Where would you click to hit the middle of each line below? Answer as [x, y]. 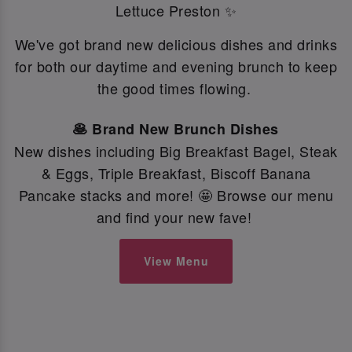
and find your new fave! [176, 216]
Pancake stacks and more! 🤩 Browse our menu [176, 194]
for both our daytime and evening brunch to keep [176, 66]
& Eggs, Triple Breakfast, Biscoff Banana [176, 172]
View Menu [176, 261]
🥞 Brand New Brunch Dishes [176, 128]
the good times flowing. [176, 88]
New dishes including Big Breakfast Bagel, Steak [176, 150]
